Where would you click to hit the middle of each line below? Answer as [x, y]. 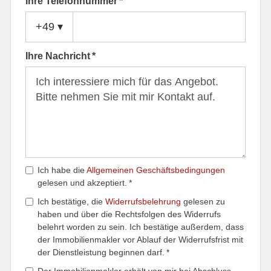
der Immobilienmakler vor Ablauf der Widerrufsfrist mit [141, 240]
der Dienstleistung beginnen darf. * [104, 252]
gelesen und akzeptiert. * [85, 183]
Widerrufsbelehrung [143, 201]
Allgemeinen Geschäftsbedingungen [156, 170]
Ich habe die [62, 170]
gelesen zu [203, 201]
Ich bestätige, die [72, 201]
